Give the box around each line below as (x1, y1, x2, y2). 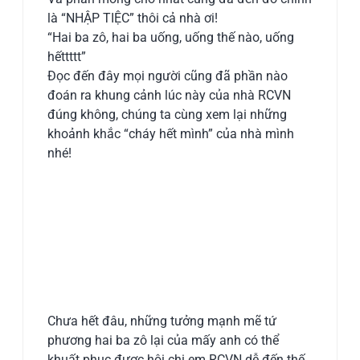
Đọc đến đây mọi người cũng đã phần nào (47, 68, 288, 84)
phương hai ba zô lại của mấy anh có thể (47, 333, 280, 349)
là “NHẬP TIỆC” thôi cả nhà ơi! (47, 10, 219, 27)
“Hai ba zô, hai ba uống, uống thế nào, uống (47, 30, 295, 46)
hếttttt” (47, 49, 87, 65)
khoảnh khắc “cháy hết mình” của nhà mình (47, 126, 295, 142)
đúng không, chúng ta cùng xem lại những (47, 107, 288, 123)
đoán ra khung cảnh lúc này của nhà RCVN (47, 88, 292, 104)
